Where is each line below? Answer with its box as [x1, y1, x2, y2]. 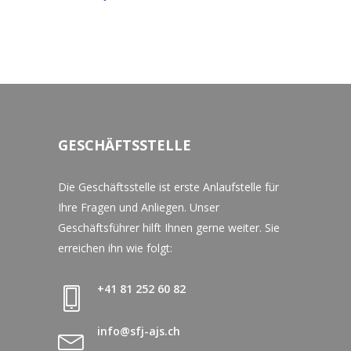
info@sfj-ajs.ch [97, 324, 180, 339]
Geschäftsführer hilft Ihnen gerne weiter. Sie [58, 220, 280, 236]
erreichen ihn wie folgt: [58, 241, 172, 256]
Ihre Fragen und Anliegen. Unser [58, 200, 219, 215]
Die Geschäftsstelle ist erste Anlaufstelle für [58, 179, 279, 195]
